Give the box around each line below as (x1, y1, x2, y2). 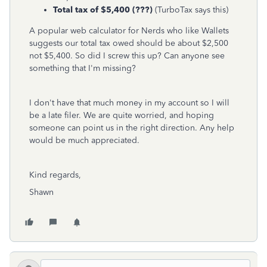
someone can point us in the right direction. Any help (29, 123, 234, 133)
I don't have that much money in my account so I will (29, 98, 229, 108)
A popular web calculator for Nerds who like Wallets (29, 26, 229, 36)
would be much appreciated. (29, 135, 139, 145)
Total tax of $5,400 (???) (53, 5, 155, 15)
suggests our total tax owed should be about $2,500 (29, 38, 228, 48)
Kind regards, (29, 170, 81, 180)
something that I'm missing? (29, 63, 136, 73)
